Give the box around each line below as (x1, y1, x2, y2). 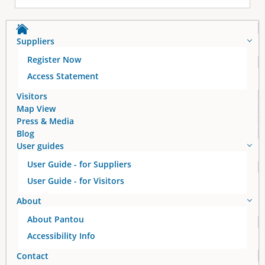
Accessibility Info (27, 230, 95, 241)
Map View (17, 102, 56, 114)
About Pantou (27, 213, 84, 225)
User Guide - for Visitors (27, 174, 124, 186)
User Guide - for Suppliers (27, 158, 131, 170)
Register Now (27, 53, 81, 65)
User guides (17, 140, 64, 151)
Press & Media (17, 115, 74, 127)
